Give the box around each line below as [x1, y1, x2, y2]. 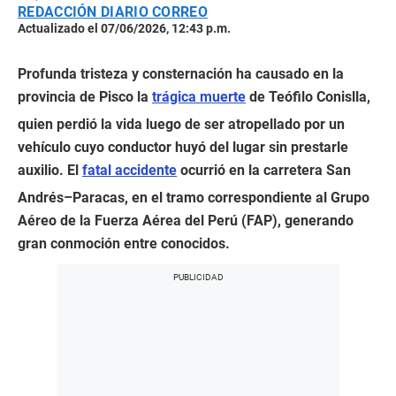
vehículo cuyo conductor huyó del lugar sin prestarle [18, 139, 348, 156]
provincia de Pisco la [18, 88, 152, 106]
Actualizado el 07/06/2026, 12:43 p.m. [18, 21, 231, 36]
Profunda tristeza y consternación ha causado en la [18, 65, 344, 83]
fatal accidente [82, 162, 177, 179]
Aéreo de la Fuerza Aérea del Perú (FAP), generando [18, 212, 354, 230]
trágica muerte [152, 88, 246, 106]
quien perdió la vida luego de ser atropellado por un [18, 116, 345, 133]
